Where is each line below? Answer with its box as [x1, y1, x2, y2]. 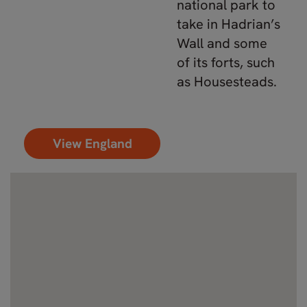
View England [52, 135, 132, 152]
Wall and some [177, 34, 267, 52]
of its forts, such [177, 53, 275, 71]
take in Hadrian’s [177, 15, 280, 33]
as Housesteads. [177, 73, 277, 90]
